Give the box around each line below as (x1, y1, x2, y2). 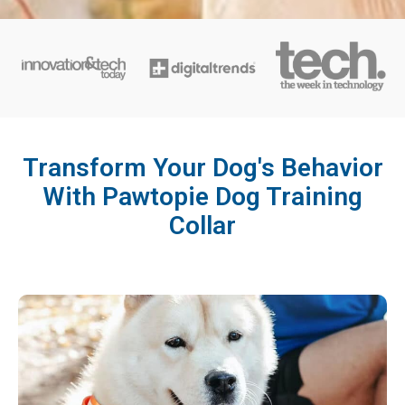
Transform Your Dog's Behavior (22, 152, 383, 183)
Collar (169, 210, 236, 240)
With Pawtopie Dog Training (42, 181, 363, 212)
